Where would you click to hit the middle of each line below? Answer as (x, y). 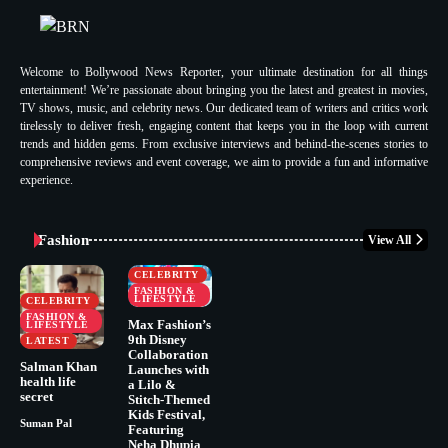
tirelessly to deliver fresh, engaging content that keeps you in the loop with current (224, 125)
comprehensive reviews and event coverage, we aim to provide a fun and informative (224, 161)
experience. (46, 179)
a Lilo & (152, 384)
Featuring (156, 429)
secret (36, 396)
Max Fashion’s (169, 324)
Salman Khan (58, 366)
